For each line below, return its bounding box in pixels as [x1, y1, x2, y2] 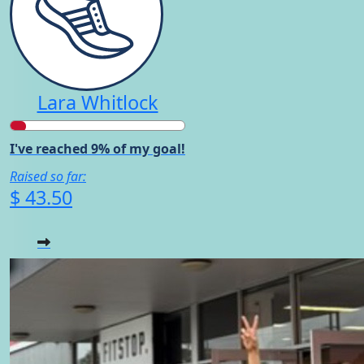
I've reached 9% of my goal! [10, 139, 185, 158]
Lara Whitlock [37, 89, 158, 115]
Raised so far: [10, 167, 86, 185]
